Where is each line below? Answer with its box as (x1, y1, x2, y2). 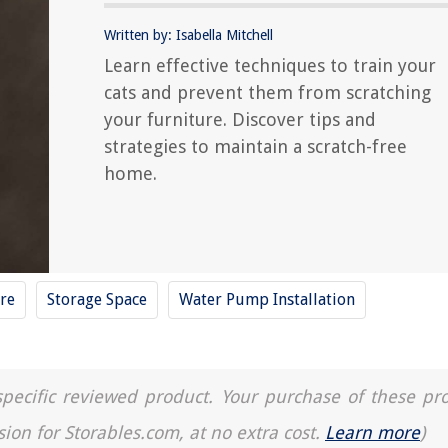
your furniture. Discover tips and (104, 109, 376, 130)
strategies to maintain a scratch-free (104, 136, 407, 157)
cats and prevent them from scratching (104, 82, 431, 103)
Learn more (325, 422, 420, 443)
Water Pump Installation (179, 290, 355, 309)
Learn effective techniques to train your (104, 55, 436, 76)
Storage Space (47, 290, 147, 309)
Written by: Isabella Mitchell (104, 27, 273, 43)
